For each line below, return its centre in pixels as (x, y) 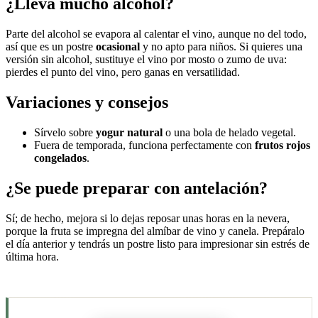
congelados (60, 158)
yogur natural (129, 132)
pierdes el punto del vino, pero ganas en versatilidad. (123, 72)
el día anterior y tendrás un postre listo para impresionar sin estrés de (158, 243)
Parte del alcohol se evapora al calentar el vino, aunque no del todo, (156, 34)
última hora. (32, 256)
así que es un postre (51, 47)
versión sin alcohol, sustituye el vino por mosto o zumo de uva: (146, 60)
